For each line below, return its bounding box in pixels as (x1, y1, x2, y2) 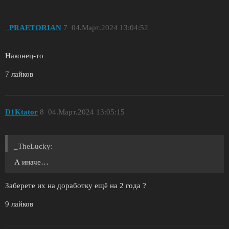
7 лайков (5, 70, 33, 78)
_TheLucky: (14, 142, 53, 151)
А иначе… (14, 158, 49, 167)
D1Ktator (5, 108, 38, 117)
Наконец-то (5, 51, 43, 60)
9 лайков (5, 200, 33, 209)
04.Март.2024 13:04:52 (71, 24, 148, 32)
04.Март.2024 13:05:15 (48, 108, 125, 117)
